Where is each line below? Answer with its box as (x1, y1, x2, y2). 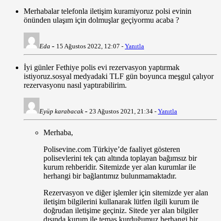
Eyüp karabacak (39, 108, 83, 115)
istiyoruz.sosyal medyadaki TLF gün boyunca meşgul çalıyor (24, 72, 214, 81)
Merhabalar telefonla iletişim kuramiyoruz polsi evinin (24, 7, 191, 16)
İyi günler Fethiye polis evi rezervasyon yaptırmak (24, 63, 180, 72)
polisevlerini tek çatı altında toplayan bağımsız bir (43, 154, 197, 163)
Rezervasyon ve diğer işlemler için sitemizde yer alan (43, 188, 208, 197)
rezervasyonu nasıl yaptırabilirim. (24, 81, 127, 90)
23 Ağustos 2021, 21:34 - (89, 108, 158, 115)
